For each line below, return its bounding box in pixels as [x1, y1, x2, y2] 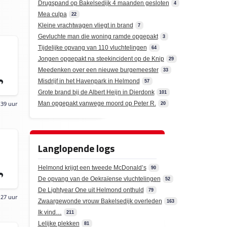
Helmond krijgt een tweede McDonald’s [37, 164, 146, 171]
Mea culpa [37, 11, 67, 18]
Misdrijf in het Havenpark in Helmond [37, 78, 140, 85]
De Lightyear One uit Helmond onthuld [37, 186, 144, 194]
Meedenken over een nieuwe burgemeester [37, 66, 159, 73]
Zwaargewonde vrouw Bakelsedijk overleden [37, 198, 162, 205]
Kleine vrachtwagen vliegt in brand [37, 22, 133, 29]
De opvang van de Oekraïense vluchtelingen [37, 175, 161, 182]
